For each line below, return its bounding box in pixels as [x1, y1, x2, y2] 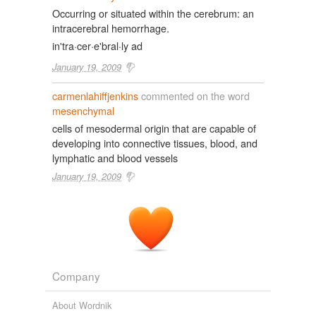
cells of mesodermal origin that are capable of [52, 121, 256, 135]
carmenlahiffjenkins [52, 88, 138, 103]
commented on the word [138, 88, 250, 103]
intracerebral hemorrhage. [52, 20, 169, 35]
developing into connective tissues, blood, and [52, 135, 257, 150]
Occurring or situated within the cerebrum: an [52, 6, 254, 20]
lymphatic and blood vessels [52, 150, 178, 165]
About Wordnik [52, 298, 111, 312]
